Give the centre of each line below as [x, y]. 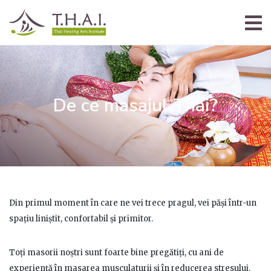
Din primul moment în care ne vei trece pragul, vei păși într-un [133, 203]
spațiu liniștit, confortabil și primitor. [81, 218]
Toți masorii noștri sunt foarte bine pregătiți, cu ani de [116, 252]
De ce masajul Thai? [135, 106]
